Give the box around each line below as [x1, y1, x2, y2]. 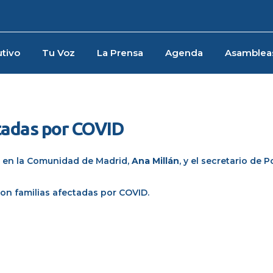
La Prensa [96, 47, 143, 58]
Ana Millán [132, 155, 179, 166]
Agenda [165, 47, 203, 58]
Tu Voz [41, 47, 75, 58]
